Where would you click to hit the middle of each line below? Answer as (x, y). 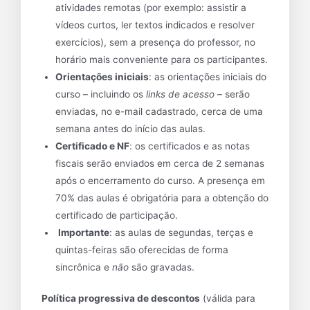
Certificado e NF (92, 146)
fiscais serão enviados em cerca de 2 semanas (160, 163)
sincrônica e (84, 267)
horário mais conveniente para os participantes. (162, 59)
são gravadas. (163, 267)
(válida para (228, 299)
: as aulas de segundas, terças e (181, 232)
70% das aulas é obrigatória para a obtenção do (162, 198)
